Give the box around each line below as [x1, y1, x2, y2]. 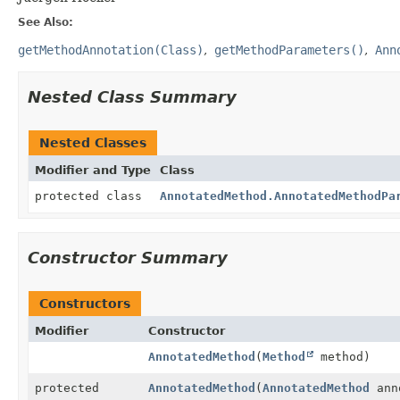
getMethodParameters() [214, 42, 364, 57]
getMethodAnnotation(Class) [18, 42, 204, 57]
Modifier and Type [35, 162, 151, 177]
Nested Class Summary [28, 87, 237, 106]
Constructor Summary [28, 247, 228, 267]
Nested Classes [39, 135, 146, 150]
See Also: [18, 15, 73, 29]
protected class [35, 188, 149, 203]
